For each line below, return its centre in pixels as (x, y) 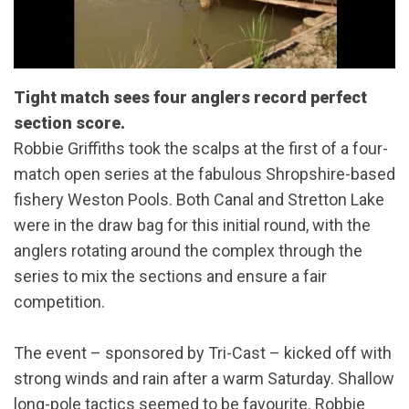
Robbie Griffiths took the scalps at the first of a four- (201, 149)
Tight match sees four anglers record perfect (190, 98)
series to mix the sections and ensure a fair (170, 277)
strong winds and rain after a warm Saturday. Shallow (204, 379)
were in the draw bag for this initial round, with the (192, 225)
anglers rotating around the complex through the (188, 251)
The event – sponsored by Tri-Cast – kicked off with (203, 353)
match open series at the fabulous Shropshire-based (204, 174)
